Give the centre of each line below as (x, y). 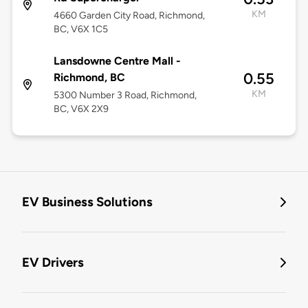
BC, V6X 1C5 (80, 30)
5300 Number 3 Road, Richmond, (125, 96)
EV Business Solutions (87, 202)
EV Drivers (53, 263)
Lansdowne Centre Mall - (117, 61)
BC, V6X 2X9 (81, 109)
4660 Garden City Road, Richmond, (129, 16)
